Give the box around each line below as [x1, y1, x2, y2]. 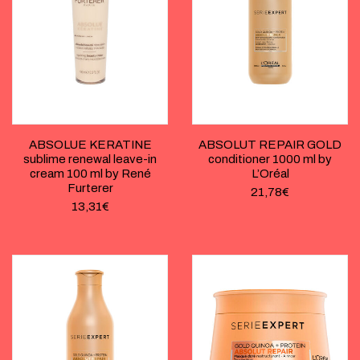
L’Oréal [251, 167, 289, 181]
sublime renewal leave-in [23, 153, 157, 166]
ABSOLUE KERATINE [28, 138, 152, 152]
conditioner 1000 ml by [208, 153, 332, 166]
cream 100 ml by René [29, 167, 151, 181]
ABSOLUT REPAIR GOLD [198, 138, 342, 152]
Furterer [67, 182, 113, 195]
